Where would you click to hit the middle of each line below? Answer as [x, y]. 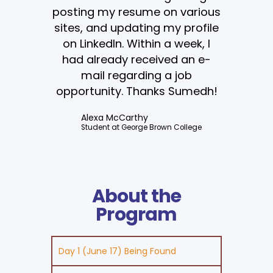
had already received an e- [136, 59]
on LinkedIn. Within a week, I [136, 43]
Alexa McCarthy [114, 117]
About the [136, 196]
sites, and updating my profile [136, 27]
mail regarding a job [136, 75]
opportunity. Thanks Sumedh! [136, 91]
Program [136, 214]
